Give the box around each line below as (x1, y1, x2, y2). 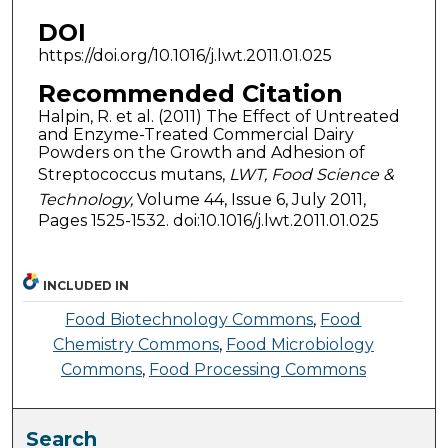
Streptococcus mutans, (37, 164, 225, 184)
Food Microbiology (225, 335, 374, 355)
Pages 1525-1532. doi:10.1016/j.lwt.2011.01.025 (37, 210, 379, 230)
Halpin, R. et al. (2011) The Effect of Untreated (37, 106, 400, 126)
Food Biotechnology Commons (65, 310, 314, 330)
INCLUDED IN (43, 278, 130, 294)
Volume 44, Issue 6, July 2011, (132, 189, 366, 209)
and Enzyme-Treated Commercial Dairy (37, 124, 354, 144)
